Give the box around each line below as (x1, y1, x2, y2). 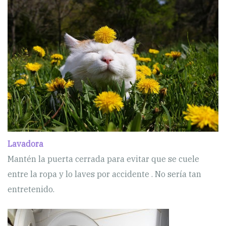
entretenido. (8, 184, 54, 194)
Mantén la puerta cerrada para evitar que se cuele (8, 153, 199, 164)
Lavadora (8, 138, 45, 149)
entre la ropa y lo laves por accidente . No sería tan (8, 168, 201, 179)
